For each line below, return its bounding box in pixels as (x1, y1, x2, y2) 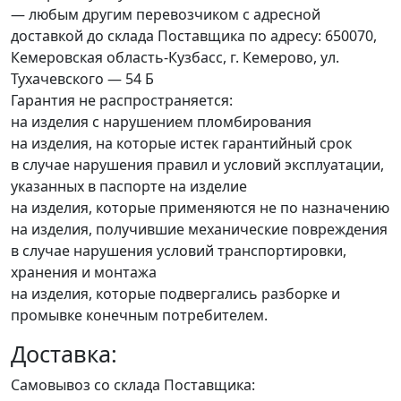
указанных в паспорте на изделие (11, 176, 247, 197)
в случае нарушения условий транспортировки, (11, 241, 346, 261)
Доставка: (11, 338, 117, 370)
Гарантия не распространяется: (11, 90, 233, 111)
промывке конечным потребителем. (11, 305, 268, 326)
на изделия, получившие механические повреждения (11, 219, 388, 240)
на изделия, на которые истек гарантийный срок (11, 133, 352, 154)
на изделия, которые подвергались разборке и (11, 284, 340, 304)
